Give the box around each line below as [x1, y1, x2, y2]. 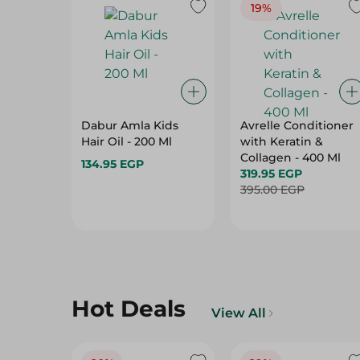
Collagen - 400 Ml [239, 150, 341, 165]
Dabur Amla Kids [81, 118, 178, 133]
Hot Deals [72, 295, 186, 322]
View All [211, 305, 266, 321]
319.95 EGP [239, 166, 302, 181]
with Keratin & [239, 134, 323, 149]
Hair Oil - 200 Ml [81, 134, 172, 149]
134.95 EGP [81, 157, 144, 171]
